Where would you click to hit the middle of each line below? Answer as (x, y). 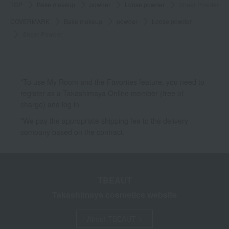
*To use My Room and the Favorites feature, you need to (112, 82)
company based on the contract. (73, 132)
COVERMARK (30, 21)
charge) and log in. (51, 105)
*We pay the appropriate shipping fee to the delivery (104, 121)
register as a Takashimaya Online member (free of (102, 93)
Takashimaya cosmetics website (114, 195)
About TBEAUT (111, 219)
